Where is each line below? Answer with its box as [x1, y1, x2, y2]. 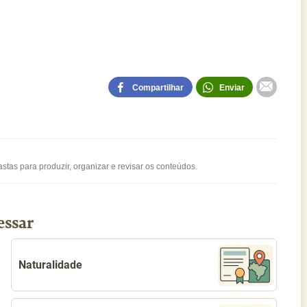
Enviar [219, 83, 245, 93]
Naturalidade [18, 258, 82, 271]
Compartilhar [132, 83, 184, 93]
